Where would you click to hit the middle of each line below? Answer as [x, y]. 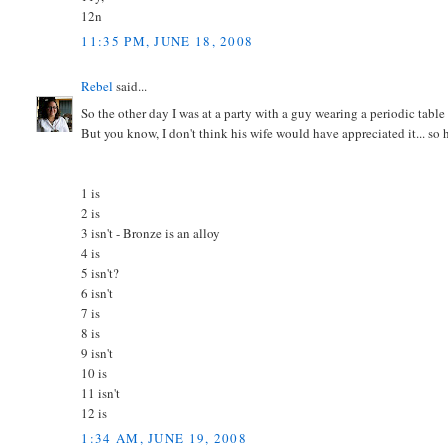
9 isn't [97, 352]
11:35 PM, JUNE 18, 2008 [167, 41]
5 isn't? [100, 272]
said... [130, 86]
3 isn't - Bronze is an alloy [151, 232]
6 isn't [97, 292]
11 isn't [101, 392]
